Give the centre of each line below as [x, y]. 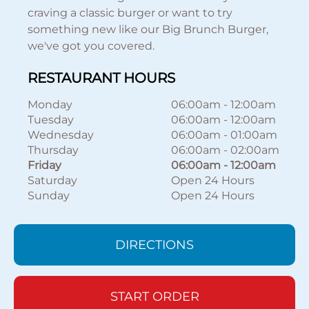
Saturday [53, 180]
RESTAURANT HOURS [102, 78]
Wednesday [61, 135]
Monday [50, 104]
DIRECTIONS [154, 245]
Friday [45, 165]
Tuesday [51, 120]
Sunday [49, 196]
